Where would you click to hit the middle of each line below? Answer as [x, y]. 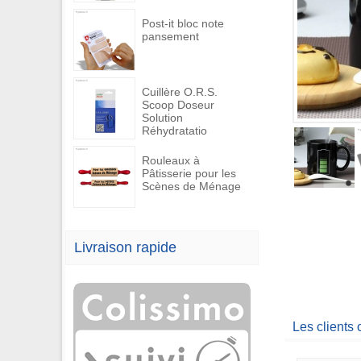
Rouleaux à [171, 160]
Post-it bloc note [183, 23]
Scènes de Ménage [191, 186]
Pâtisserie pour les [189, 173]
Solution [162, 118]
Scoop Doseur [178, 105]
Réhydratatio [174, 131]
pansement [170, 36]
